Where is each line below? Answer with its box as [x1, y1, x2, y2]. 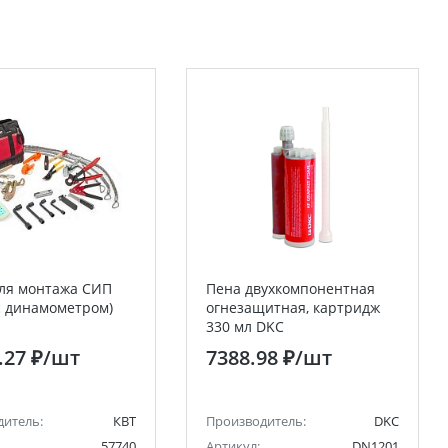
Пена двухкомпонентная [206, 279, 375, 298]
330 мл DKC [206, 317, 284, 336]
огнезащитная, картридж [206, 298, 380, 317]
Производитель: [206, 412, 306, 430]
